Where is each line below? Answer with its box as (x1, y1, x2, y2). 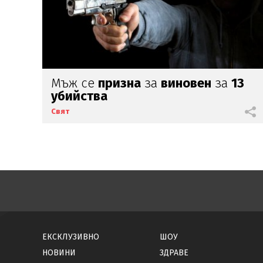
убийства (51, 87, 107, 104)
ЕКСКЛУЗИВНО (42, 231, 99, 242)
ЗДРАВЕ (160, 247, 188, 258)
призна (98, 75, 141, 91)
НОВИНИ (42, 247, 76, 258)
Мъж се (51, 75, 98, 91)
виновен (161, 75, 211, 91)
